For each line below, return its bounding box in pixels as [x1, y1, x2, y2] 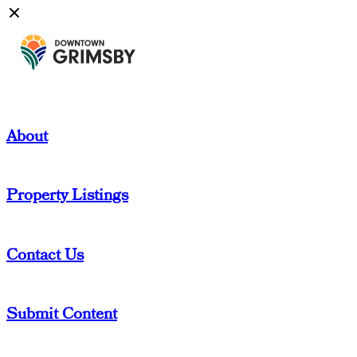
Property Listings [6, 184, 128, 207]
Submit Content [6, 303, 117, 326]
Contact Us [6, 243, 84, 266]
